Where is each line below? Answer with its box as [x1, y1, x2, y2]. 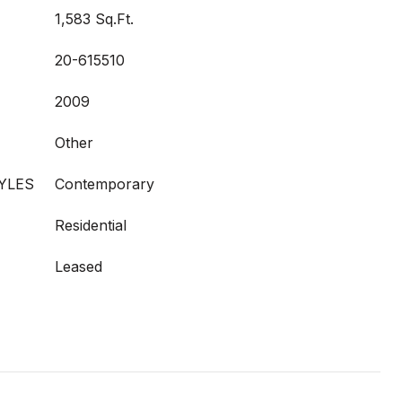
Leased [55, 258, 102, 275]
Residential [55, 216, 127, 234]
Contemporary [55, 175, 154, 193]
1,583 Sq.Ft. [55, 10, 134, 28]
